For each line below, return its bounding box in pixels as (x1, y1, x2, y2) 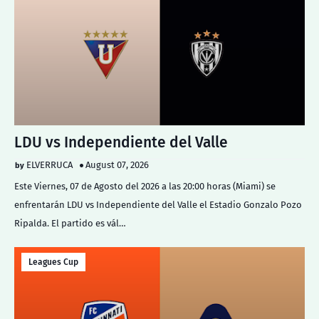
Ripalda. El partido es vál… (14, 218, 126, 229)
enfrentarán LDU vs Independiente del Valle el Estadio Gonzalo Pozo (14, 199, 302, 210)
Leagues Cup (28, 257, 78, 267)
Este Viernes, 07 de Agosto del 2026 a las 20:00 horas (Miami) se (14, 181, 276, 192)
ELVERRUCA (26, 159, 73, 170)
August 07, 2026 (85, 159, 149, 170)
